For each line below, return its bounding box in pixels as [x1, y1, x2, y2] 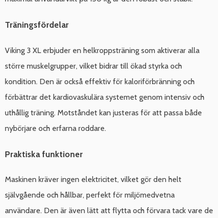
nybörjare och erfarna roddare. [5, 123, 106, 133]
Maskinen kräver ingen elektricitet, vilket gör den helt [5, 175, 182, 184]
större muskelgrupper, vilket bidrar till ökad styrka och [5, 61, 182, 71]
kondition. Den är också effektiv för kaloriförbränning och [5, 76, 195, 86]
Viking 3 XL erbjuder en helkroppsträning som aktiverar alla [5, 45, 200, 55]
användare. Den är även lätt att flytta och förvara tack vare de [5, 206, 213, 216]
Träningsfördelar [5, 19, 69, 30]
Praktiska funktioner [5, 148, 83, 159]
